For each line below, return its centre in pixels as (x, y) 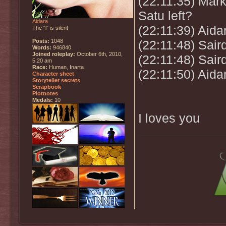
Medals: (43, 100)
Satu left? (165, 16)
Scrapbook (47, 87)
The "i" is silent (50, 27)
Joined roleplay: (54, 54)
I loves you (169, 118)
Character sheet (53, 73)
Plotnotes (45, 93)
